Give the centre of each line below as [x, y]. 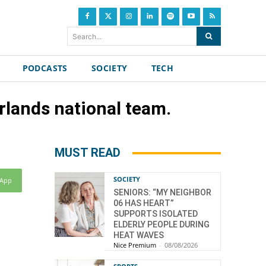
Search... [87, 36]
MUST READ [88, 153]
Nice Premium [135, 245]
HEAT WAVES [139, 235]
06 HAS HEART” [144, 203]
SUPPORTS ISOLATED [156, 214]
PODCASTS [45, 68]
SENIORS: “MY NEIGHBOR [162, 192]
